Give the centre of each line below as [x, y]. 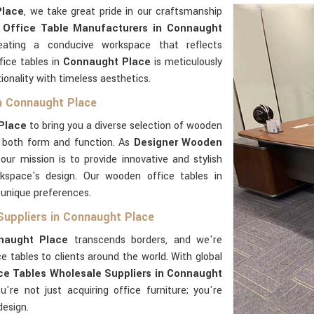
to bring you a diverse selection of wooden [124, 126]
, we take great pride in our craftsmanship [123, 12]
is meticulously [187, 62]
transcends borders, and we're [145, 240]
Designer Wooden [178, 143]
